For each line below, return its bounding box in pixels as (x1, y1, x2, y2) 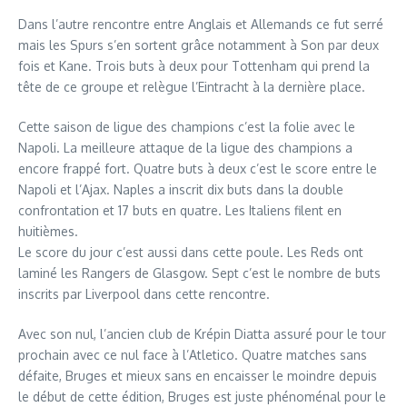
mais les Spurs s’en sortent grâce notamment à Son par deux (18, 36, 379, 53)
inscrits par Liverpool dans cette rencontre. (18, 285, 270, 302)
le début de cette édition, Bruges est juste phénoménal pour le (18, 388, 386, 404)
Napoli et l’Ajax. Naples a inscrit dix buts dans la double (18, 181, 343, 197)
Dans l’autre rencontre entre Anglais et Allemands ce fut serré (18, 15, 383, 32)
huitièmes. (18, 223, 78, 239)
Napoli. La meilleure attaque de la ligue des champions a (18, 139, 352, 155)
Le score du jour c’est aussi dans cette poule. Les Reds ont (18, 243, 363, 260)
